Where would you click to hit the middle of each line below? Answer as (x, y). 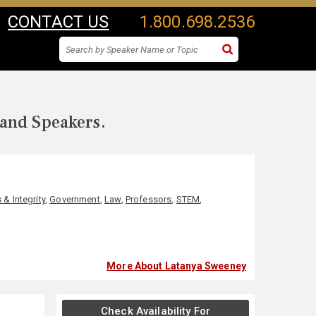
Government (75, 199)
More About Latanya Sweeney (176, 266)
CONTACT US (59, 22)
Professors (148, 199)
